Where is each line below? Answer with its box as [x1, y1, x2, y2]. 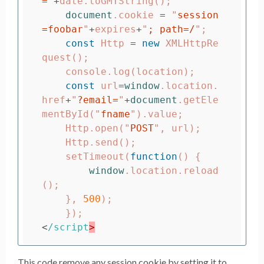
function [130, 151, 177, 163]
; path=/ [148, 24, 195, 35]
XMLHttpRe [166, 38, 219, 49]
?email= [77, 94, 118, 106]
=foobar [42, 24, 83, 35]
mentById [42, 108, 89, 120]
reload [183, 165, 219, 177]
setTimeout [65, 151, 124, 163]
